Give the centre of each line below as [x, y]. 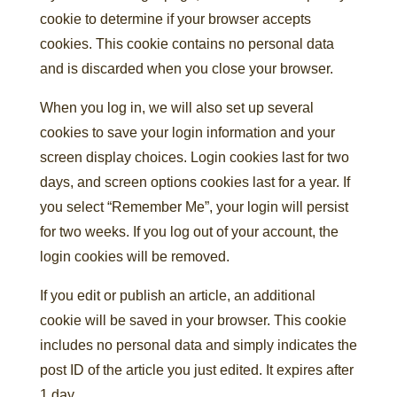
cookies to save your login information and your [187, 132]
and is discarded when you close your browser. [186, 69]
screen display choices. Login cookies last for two [194, 157]
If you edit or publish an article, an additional [177, 296]
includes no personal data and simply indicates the [198, 345]
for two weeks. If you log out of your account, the [189, 232]
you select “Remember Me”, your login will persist [194, 207]
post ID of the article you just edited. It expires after [196, 370]
